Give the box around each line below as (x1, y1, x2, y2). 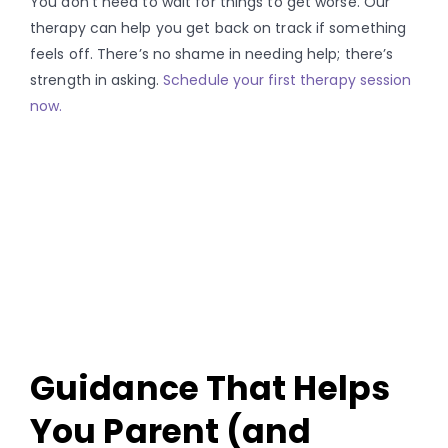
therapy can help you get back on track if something (30, 17, 407, 38)
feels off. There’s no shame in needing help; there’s (30, 43, 394, 64)
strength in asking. (30, 69, 163, 90)
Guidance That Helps (30, 365, 390, 413)
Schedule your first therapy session (163, 69, 412, 90)
